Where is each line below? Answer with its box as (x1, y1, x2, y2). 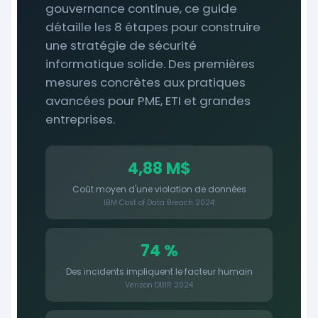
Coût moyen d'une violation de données (72, 183, 246, 195)
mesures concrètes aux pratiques (45, 74, 246, 91)
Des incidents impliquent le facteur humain (65, 265, 253, 278)
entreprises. (45, 111, 115, 128)
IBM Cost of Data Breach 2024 (104, 197, 214, 208)
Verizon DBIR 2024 (125, 280, 193, 290)
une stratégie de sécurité (45, 37, 197, 54)
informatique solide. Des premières (45, 55, 255, 72)
